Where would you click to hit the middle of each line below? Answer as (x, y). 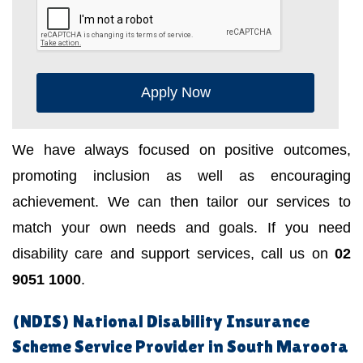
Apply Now (175, 93)
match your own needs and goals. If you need (181, 228)
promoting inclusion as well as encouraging (181, 176)
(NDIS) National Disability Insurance (161, 322)
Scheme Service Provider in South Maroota (180, 347)
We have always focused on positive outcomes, (181, 150)
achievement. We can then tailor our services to (181, 202)
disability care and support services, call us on (173, 254)
